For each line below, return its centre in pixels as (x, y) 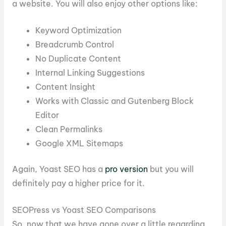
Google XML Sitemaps (79, 143)
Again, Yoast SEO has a (58, 169)
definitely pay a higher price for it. (78, 183)
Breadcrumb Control (75, 44)
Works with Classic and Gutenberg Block (115, 101)
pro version (126, 169)
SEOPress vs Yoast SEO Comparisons (84, 210)
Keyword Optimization (79, 30)
